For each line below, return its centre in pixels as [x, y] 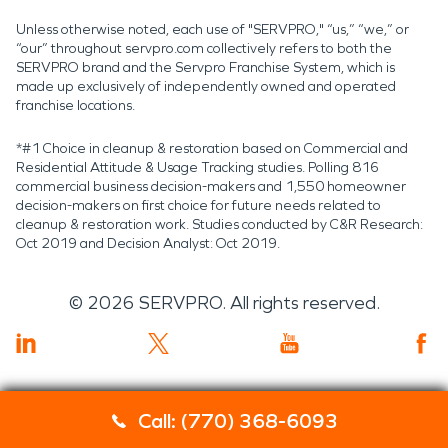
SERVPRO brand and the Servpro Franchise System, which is [205, 67]
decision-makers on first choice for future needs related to [198, 205]
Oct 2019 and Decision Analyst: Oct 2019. [148, 243]
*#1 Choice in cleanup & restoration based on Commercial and [212, 148]
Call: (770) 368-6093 [238, 421]
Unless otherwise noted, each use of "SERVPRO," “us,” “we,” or [212, 29]
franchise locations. [75, 105]
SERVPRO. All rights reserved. [259, 302]
